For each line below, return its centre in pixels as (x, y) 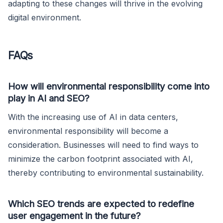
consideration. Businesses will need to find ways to (103, 145)
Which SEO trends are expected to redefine (101, 203)
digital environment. (45, 17)
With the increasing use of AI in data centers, (93, 117)
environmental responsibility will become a (88, 131)
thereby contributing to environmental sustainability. (106, 172)
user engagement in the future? (74, 215)
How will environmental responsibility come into (109, 86)
